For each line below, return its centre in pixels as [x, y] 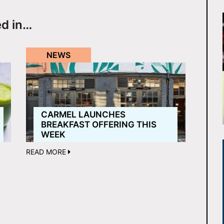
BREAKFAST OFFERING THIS [99, 125]
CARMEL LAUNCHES [83, 115]
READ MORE [47, 152]
